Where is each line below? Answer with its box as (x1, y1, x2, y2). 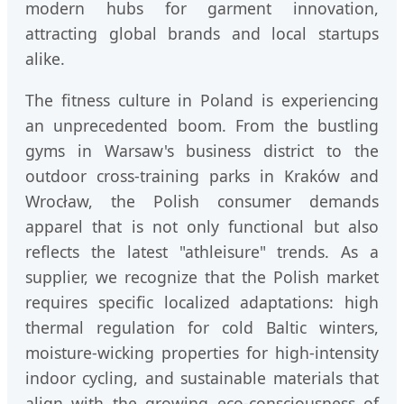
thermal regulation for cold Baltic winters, (25, 317, 379, 338)
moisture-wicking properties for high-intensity (25, 342, 379, 363)
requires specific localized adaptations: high (25, 291, 379, 313)
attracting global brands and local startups (25, 23, 379, 45)
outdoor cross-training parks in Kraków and (25, 165, 379, 187)
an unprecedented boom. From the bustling (25, 115, 379, 136)
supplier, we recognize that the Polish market (25, 266, 379, 288)
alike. (25, 48, 65, 70)
